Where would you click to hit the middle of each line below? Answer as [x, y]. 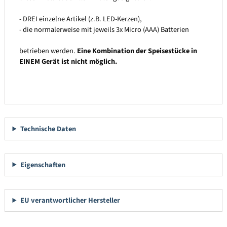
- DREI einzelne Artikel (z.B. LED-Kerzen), [80, 19]
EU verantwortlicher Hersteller [70, 201]
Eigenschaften [43, 165]
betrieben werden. [48, 51]
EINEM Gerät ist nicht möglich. [68, 62]
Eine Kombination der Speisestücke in [137, 51]
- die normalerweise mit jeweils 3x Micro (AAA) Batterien [104, 30]
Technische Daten [48, 129]
